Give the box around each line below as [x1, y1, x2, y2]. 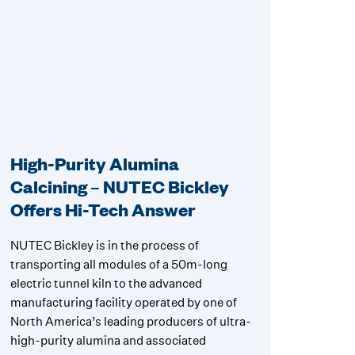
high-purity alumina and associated [10, 333, 207, 349]
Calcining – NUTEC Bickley [10, 175, 230, 199]
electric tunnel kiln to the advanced [10, 276, 203, 292]
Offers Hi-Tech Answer [10, 198, 197, 222]
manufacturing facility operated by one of [10, 295, 238, 311]
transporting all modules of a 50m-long [10, 257, 228, 273]
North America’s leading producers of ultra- [10, 314, 252, 330]
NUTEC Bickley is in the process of [10, 238, 200, 254]
